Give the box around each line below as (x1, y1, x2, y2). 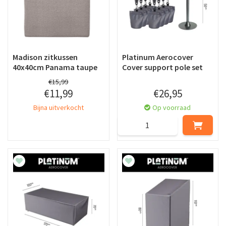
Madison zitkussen (13, 51, 78, 62)
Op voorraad (152, 102, 191, 112)
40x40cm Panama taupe (13, 62, 97, 72)
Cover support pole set (122, 62, 203, 72)
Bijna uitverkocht (33, 102, 84, 112)
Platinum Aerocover (122, 51, 193, 62)
